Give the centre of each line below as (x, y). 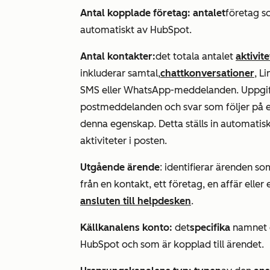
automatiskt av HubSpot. (136, 30)
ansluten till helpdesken (136, 201)
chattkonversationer (207, 74)
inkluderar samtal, (120, 74)
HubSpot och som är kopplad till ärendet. (172, 245)
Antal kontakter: (118, 57)
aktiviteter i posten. (124, 141)
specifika (211, 228)
